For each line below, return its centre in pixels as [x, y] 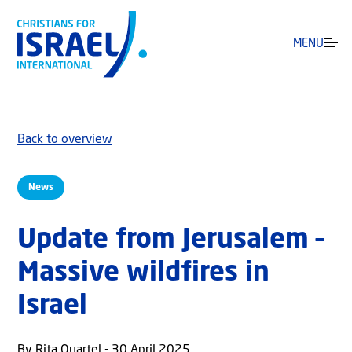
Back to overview [65, 140]
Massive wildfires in [143, 274]
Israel [52, 307]
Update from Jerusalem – [171, 241]
